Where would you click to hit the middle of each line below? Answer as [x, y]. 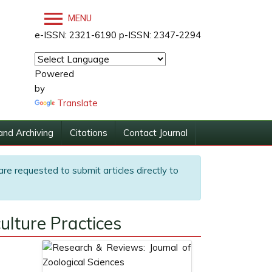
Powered [54, 74]
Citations [88, 133]
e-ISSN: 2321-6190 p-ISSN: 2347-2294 [118, 35]
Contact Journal [156, 133]
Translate [77, 103]
